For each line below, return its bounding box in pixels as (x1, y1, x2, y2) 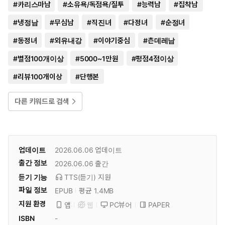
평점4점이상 (136, 54, 173, 63)
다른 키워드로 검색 (15, 97, 69, 105)
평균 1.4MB (79, 186, 114, 195)
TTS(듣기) (64, 173, 98, 181)
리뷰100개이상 (17, 72, 62, 81)
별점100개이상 (17, 54, 62, 63)
